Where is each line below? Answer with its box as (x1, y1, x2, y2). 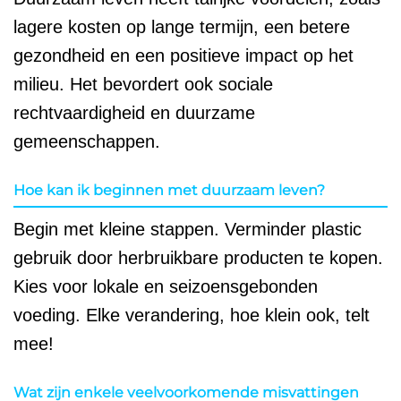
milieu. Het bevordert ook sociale (13, 74, 273, 95)
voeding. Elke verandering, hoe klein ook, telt (13, 305, 370, 326)
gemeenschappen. (13, 132, 160, 152)
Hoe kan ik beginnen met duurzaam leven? (13, 182, 325, 200)
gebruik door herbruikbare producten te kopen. (13, 248, 383, 269)
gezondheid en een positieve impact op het (13, 46, 354, 66)
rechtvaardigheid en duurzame (13, 103, 255, 124)
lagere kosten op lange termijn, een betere (13, 17, 350, 38)
